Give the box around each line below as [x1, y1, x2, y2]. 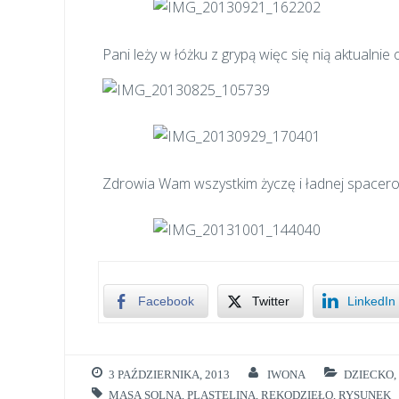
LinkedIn [346, 293, 395, 308]
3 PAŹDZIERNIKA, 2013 [109, 369, 230, 381]
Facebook [137, 293, 194, 308]
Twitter [251, 293, 289, 308]
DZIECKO [343, 369, 394, 381]
